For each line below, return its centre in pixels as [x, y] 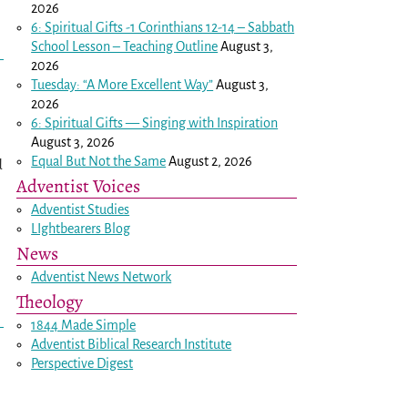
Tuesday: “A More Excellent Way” [122, 84]
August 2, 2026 [211, 161]
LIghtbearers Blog [81, 228]
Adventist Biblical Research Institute [132, 344]
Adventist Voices [78, 185]
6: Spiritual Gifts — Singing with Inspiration [155, 122]
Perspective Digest [82, 363]
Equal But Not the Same [99, 161]
